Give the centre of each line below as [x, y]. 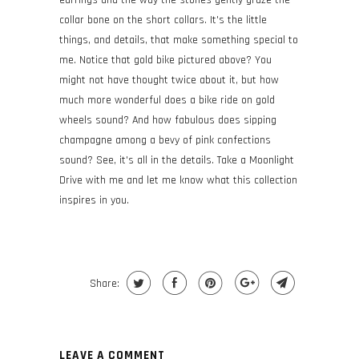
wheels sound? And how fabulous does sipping [168, 121]
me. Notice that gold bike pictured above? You [165, 61]
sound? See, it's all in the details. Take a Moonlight [177, 161]
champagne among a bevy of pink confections [165, 141]
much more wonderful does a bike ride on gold [167, 101]
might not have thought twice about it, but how [169, 81]
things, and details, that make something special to [179, 40]
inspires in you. [94, 201]
